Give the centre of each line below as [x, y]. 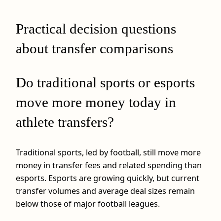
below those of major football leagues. [88, 204]
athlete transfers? [65, 122]
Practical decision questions [96, 28]
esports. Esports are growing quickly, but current [108, 178]
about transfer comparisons [94, 48]
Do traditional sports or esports [105, 83]
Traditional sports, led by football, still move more [108, 153]
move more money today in [96, 102]
